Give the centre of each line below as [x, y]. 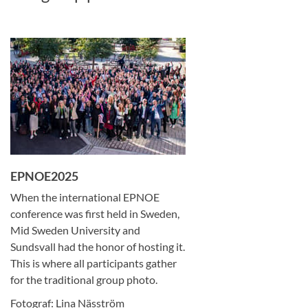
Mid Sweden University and [75, 230]
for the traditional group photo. [84, 279]
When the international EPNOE [85, 197]
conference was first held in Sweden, [95, 213]
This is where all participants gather [93, 263]
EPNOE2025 [44, 176]
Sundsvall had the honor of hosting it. [98, 246]
